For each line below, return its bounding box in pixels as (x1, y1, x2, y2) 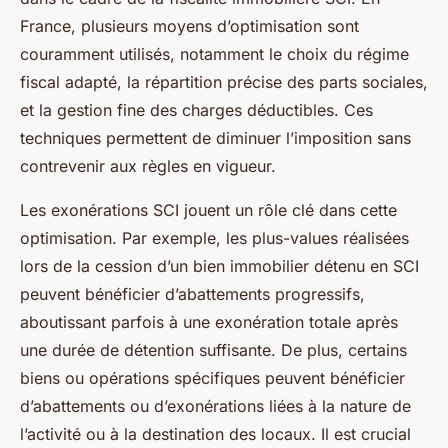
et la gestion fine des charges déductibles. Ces (20, 100, 373, 120)
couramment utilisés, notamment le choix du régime (20, 44, 409, 64)
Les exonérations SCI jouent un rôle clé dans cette (20, 200, 397, 220)
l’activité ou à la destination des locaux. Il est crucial (20, 424, 411, 444)
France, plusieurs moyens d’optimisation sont (20, 16, 359, 36)
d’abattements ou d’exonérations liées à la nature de (20, 396, 411, 416)
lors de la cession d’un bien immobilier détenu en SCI (20, 256, 419, 276)
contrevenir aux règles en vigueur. (20, 156, 276, 176)
